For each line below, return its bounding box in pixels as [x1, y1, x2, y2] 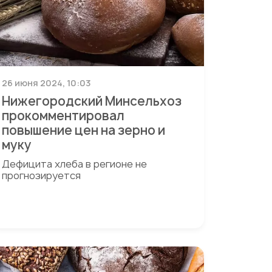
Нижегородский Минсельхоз [1, 93, 182, 109]
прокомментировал [1, 107, 124, 124]
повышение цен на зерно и [1, 122, 165, 138]
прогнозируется [1, 169, 81, 182]
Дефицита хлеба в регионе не [1, 157, 147, 171]
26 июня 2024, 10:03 [1, 77, 91, 89]
